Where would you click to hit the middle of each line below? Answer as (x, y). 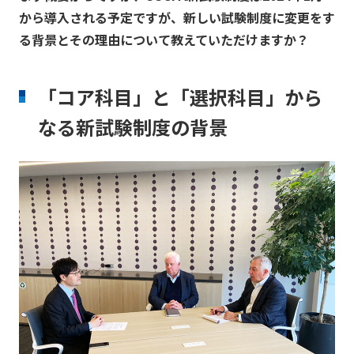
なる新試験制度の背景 (132, 127)
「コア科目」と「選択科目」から (180, 97)
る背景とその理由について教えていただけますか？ (164, 40)
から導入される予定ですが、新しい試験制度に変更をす (177, 18)
